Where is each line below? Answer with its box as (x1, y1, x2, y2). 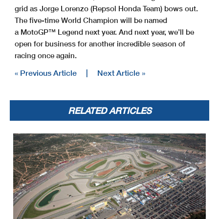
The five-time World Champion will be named (15, 16, 167, 25)
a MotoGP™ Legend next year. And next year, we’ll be (15, 27, 194, 37)
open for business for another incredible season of (15, 39, 185, 48)
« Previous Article (15, 68, 77, 78)
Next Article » (97, 68, 145, 78)
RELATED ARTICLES (67, 105, 152, 116)
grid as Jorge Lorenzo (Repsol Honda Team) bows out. (15, 4, 198, 13)
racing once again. (15, 51, 77, 60)
